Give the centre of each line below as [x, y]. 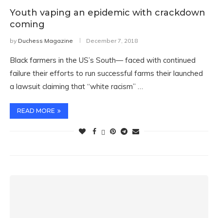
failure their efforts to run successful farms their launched [106, 73]
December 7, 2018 [112, 41]
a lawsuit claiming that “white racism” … [76, 86]
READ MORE [36, 111]
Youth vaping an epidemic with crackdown [108, 13]
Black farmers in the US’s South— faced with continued [103, 60]
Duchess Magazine [45, 41]
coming [27, 24]
